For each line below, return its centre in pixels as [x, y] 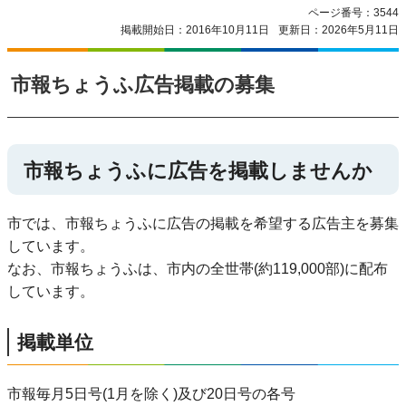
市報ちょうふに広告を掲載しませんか [198, 170]
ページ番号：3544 [353, 13]
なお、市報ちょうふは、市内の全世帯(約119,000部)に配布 [198, 269]
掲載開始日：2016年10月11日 [195, 30]
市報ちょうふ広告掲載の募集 [143, 85]
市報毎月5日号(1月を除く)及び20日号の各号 [151, 393]
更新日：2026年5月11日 [338, 30]
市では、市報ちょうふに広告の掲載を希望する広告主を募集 [203, 224]
